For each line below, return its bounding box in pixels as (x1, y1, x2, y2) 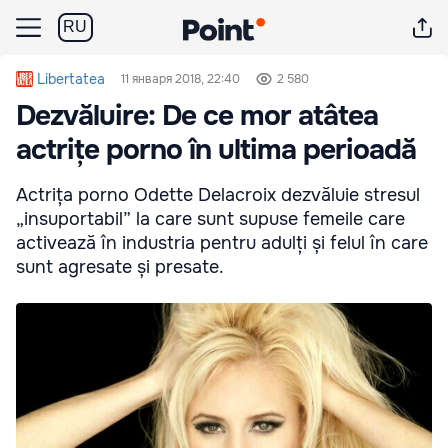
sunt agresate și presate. (16, 256, 224, 278)
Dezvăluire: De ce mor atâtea (16, 98, 378, 134)
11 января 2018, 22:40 (121, 71, 241, 87)
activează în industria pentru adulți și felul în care (16, 232, 428, 254)
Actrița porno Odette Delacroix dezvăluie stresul (16, 184, 420, 206)
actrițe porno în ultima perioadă (16, 132, 416, 168)
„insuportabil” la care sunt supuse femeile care (16, 208, 405, 230)
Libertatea (37, 70, 106, 88)
